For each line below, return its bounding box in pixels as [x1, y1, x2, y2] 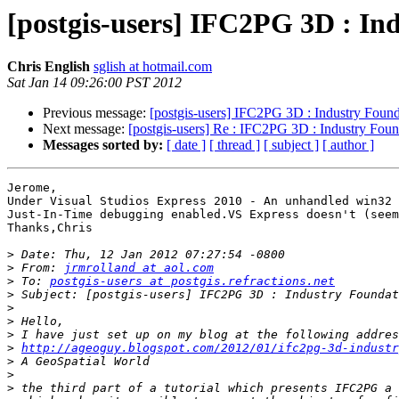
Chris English [7, 59, 90, 75]
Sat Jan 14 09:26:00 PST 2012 [7, 75, 182, 91]
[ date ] [167, 137, 206, 153]
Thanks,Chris [7, 221, 93, 235]
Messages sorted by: [43, 137, 163, 153]
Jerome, [7, 181, 57, 195]
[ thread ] [209, 137, 260, 153]
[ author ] [322, 137, 374, 153]
